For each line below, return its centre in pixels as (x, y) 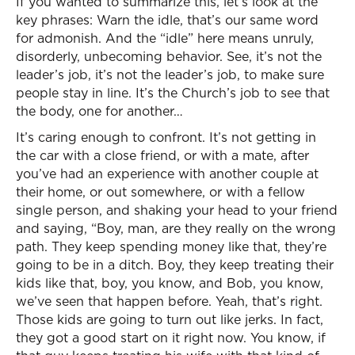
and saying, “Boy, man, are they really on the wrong (176, 228)
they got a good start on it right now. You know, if (171, 338)
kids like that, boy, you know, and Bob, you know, (170, 283)
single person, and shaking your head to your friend (177, 210)
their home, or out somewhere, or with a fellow (160, 192)
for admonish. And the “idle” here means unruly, (165, 38)
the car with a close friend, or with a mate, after (162, 155)
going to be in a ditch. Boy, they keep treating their (175, 265)
